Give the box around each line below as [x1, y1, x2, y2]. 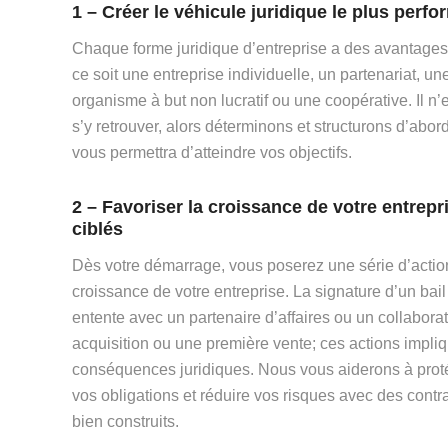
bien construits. [72, 413, 179, 431]
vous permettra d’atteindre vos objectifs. [72, 144, 352, 162]
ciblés [72, 219, 123, 240]
